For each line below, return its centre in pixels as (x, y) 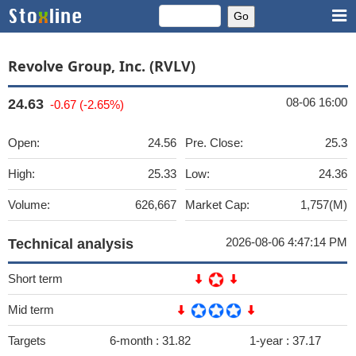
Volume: (29, 205)
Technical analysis (71, 244)
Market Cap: (217, 205)
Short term (35, 279)
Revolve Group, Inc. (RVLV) (102, 66)
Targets (27, 341)
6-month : (136, 341)
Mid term (31, 310)
